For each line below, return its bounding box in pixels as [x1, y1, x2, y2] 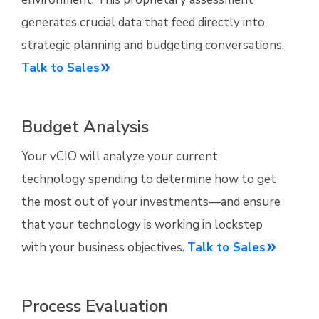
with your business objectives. [21, 239, 187, 256]
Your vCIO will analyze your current [21, 148, 218, 165]
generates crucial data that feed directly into [21, 14, 265, 31]
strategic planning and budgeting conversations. [21, 37, 284, 54]
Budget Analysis [21, 115, 149, 139]
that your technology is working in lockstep [21, 216, 263, 234]
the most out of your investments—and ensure [21, 194, 281, 211]
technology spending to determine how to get [21, 171, 276, 188]
